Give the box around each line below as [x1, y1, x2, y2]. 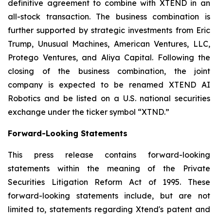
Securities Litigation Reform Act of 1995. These [8, 177, 210, 187]
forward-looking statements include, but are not [8, 191, 210, 201]
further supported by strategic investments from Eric [8, 25, 210, 36]
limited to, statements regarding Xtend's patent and [8, 204, 210, 215]
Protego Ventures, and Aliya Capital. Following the [8, 53, 210, 63]
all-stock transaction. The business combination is [8, 12, 210, 22]
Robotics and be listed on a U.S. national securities [8, 93, 210, 104]
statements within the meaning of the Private [8, 163, 210, 174]
